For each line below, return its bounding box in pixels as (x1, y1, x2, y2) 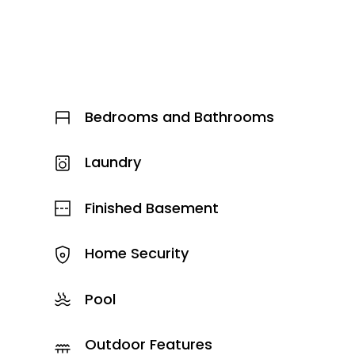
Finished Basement (84, 197, 219, 218)
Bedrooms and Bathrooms (84, 106, 274, 127)
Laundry (84, 152, 141, 172)
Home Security (84, 243, 189, 263)
